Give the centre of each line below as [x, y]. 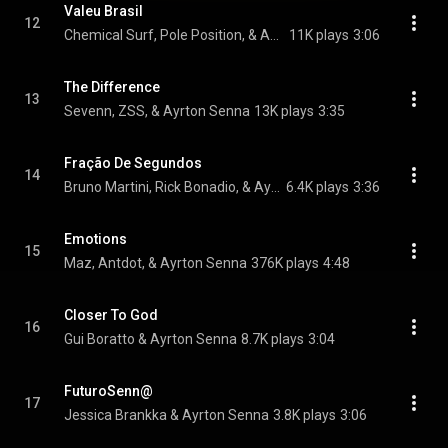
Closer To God [111, 315]
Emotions [95, 239]
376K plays [285, 263]
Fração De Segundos [133, 163]
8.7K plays [272, 339]
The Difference [112, 87]
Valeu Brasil [103, 11]
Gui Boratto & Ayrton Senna [150, 339]
